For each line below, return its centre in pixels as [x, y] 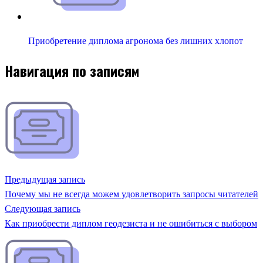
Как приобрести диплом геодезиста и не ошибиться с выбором [131, 223]
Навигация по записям [72, 70]
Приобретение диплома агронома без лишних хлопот [136, 41]
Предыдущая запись [45, 179]
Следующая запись [43, 208]
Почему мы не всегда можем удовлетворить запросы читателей [131, 194]
